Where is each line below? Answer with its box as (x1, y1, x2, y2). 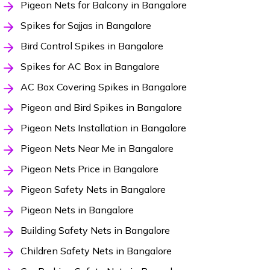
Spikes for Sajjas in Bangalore (20, 19, 151, 32)
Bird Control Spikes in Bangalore (20, 40, 163, 52)
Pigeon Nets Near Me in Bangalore (20, 142, 174, 155)
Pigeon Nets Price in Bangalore (20, 163, 159, 175)
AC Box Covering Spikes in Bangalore (20, 81, 187, 93)
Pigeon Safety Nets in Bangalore (20, 183, 166, 196)
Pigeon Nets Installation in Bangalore (20, 122, 186, 134)
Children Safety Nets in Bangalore (20, 245, 172, 257)
